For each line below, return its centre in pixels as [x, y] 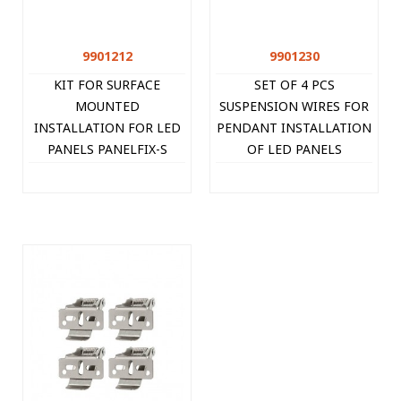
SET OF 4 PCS [294, 84]
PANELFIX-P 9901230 [294, 170]
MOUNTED [107, 106]
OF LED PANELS [294, 149]
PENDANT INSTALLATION [294, 127]
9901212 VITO [107, 170]
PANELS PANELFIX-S [107, 149]
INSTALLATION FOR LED [107, 127]
